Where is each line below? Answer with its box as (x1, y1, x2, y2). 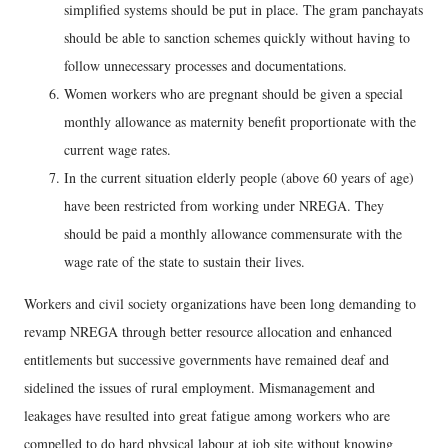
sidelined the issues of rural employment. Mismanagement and (24, 377, 375, 397)
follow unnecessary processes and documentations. (64, 55, 352, 75)
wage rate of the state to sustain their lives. (64, 251, 310, 271)
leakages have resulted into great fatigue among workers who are (24, 405, 390, 425)
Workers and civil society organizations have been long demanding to (24, 293, 416, 313)
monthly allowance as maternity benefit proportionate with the (64, 111, 416, 131)
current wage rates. (64, 139, 176, 159)
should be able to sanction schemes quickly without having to (64, 27, 410, 47)
